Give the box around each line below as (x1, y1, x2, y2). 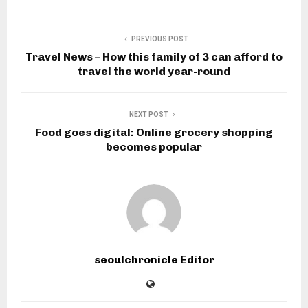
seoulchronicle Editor (93, 253, 214, 267)
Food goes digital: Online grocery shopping (35, 126, 273, 140)
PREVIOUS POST (131, 35, 188, 43)
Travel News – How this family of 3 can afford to (25, 50, 283, 64)
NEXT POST (129, 111, 168, 119)
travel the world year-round (78, 65, 230, 78)
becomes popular (106, 140, 202, 154)
